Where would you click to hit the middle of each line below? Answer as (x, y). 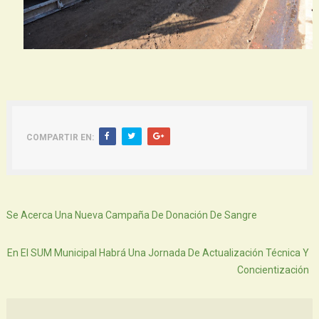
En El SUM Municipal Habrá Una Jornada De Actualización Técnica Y (158, 252)
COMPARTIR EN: (60, 137)
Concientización (273, 270)
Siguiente (33, 194)
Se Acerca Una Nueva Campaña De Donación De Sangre (131, 215)
